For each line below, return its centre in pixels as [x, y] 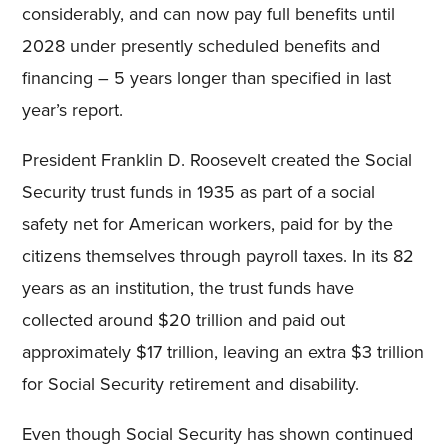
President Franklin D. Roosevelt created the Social [217, 160]
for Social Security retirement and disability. [191, 384]
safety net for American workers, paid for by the [208, 224]
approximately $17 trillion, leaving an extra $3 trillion [223, 352]
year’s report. [73, 110]
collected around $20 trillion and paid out [184, 320]
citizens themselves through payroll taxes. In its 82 [218, 256]
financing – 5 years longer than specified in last [207, 78]
